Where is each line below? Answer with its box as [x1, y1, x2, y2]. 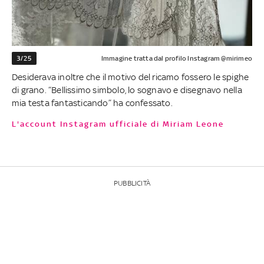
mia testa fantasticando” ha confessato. [12, 97, 173, 108]
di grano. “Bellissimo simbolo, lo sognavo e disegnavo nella [12, 84, 242, 95]
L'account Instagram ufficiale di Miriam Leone [20, 119, 224, 128]
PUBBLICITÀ [114, 179, 150, 187]
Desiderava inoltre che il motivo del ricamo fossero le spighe [12, 71, 249, 82]
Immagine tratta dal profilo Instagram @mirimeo [101, 54, 252, 62]
